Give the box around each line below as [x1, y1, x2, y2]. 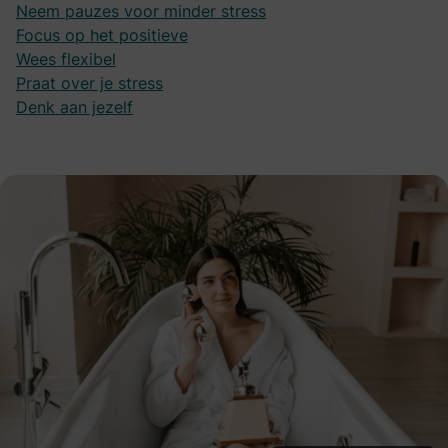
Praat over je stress [16, 71, 163, 94]
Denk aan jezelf [16, 95, 133, 118]
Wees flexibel [16, 47, 116, 70]
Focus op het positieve [16, 23, 188, 46]
